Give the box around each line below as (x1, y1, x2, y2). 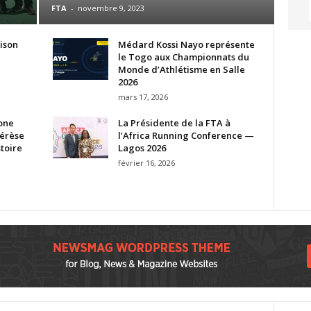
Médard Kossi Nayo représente (117, 37, 255, 51)
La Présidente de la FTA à (117, 116, 230, 129)
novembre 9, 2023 (77, 2, 144, 13)
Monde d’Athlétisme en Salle (117, 62, 245, 76)
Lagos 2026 (117, 141, 166, 154)
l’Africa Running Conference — (117, 128, 254, 142)
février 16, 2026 (117, 157, 175, 168)
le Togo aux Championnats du (117, 50, 249, 63)
